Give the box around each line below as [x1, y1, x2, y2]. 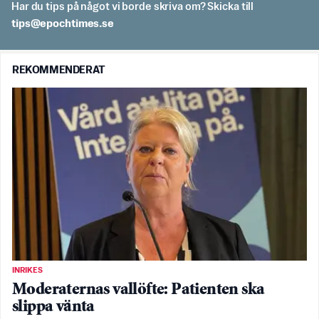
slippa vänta [12, 299, 95, 316]
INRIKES [12, 266, 43, 276]
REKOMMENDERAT [12, 64, 105, 75]
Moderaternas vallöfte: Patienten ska [12, 282, 265, 299]
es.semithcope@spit [11, 18, 114, 29]
